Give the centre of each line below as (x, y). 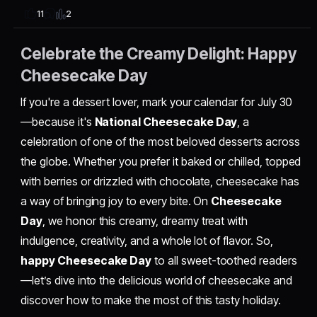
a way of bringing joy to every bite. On (116, 201)
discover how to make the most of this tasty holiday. (151, 300)
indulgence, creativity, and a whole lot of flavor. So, (147, 240)
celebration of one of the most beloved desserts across (160, 141)
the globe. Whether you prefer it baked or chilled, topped (161, 161)
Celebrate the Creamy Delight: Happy (159, 53)
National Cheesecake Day (166, 121)
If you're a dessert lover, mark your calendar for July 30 (157, 102)
